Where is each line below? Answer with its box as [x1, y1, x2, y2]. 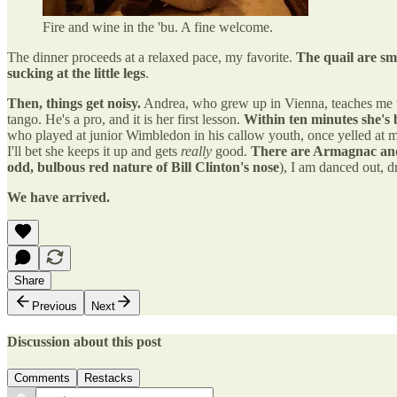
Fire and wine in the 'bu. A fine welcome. [43, 19, 273, 35]
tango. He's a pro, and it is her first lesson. [7, 111, 244, 127]
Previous [32, 299, 77, 313]
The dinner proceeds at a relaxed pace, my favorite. [7, 49, 296, 65]
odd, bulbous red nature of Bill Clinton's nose [7, 159, 279, 175]
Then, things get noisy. [7, 95, 141, 111]
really [181, 143, 212, 159]
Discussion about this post [7, 334, 161, 350]
